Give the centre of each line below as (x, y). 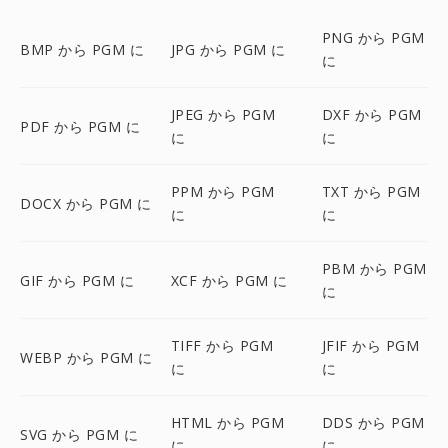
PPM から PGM (222, 191)
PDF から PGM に (80, 126)
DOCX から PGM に (86, 203)
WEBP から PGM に (86, 357)
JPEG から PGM (223, 114)
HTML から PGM (227, 422)
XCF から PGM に (229, 280)
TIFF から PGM (222, 345)
